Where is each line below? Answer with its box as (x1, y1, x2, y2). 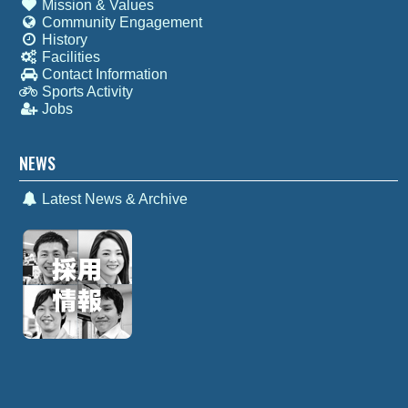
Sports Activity (37, 83, 133, 99)
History (37, 31, 87, 47)
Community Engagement (37, 14, 202, 30)
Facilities (37, 48, 100, 65)
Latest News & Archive (37, 190, 188, 207)
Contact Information (37, 66, 168, 82)
